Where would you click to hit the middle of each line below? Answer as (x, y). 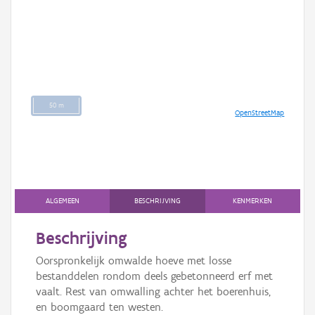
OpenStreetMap (260, 113)
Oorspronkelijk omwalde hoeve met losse (134, 261)
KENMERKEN (253, 201)
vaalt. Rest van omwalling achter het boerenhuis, (153, 292)
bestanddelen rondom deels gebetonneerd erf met (154, 276)
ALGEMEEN (62, 201)
